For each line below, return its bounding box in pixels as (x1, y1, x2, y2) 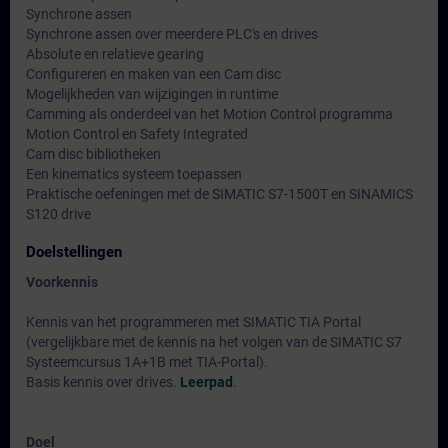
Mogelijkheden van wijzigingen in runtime (26, 86, 278, 102)
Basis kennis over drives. (26, 374, 180, 390)
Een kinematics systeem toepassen (26, 166, 242, 182)
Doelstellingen (26, 243, 122, 261)
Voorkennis (26, 274, 98, 290)
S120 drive (26, 206, 91, 222)
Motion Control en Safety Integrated (26, 126, 248, 142)
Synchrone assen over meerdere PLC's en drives (26, 26, 318, 42)
